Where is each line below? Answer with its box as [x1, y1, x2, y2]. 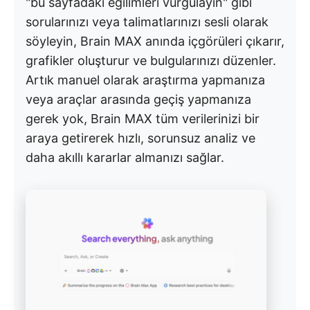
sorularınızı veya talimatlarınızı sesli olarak [26, 14, 268, 29]
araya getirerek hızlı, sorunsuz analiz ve [26, 130, 255, 145]
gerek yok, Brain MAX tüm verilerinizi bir [26, 111, 259, 126]
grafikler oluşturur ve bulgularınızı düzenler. [26, 53, 276, 68]
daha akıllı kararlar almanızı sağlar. [26, 149, 224, 165]
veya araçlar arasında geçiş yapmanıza [26, 91, 251, 107]
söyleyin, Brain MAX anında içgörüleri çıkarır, [26, 33, 284, 48]
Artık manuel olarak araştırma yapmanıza [26, 72, 265, 87]
